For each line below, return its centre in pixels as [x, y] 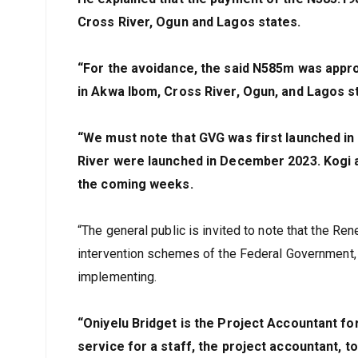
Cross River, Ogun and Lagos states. [189, 22]
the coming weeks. [135, 184]
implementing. [117, 277]
